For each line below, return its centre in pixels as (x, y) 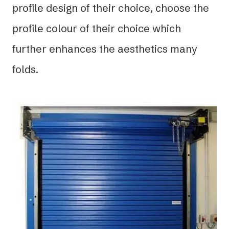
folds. (25, 69)
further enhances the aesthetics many (105, 49)
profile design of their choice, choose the (111, 8)
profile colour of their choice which (97, 28)
